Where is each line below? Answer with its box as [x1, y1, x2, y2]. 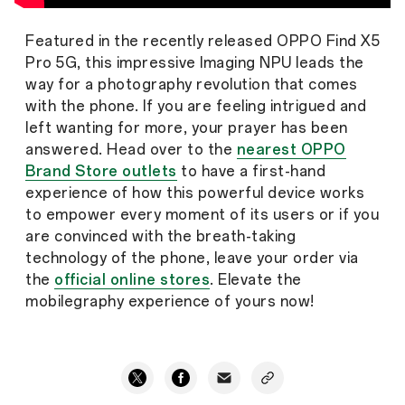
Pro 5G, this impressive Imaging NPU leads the [25, 53, 364, 71]
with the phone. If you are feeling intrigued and [25, 97, 366, 115]
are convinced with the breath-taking [25, 227, 296, 245]
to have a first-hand [176, 162, 325, 180]
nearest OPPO [236, 140, 346, 158]
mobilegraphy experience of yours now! [25, 292, 315, 310]
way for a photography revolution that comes [25, 75, 358, 93]
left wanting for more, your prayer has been [25, 118, 348, 137]
